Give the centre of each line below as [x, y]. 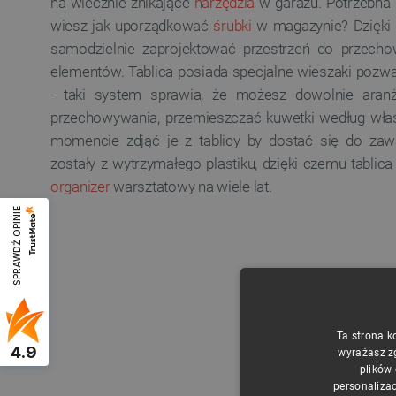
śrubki [232, 26]
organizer [80, 187]
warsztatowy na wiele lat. [191, 187]
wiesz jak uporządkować [132, 26]
